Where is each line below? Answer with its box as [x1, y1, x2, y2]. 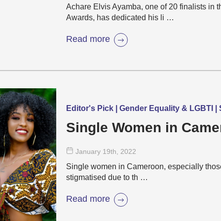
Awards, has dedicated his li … [66, 13, 174, 22]
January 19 [75, 147, 110, 155]
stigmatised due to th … [66, 173, 148, 182]
